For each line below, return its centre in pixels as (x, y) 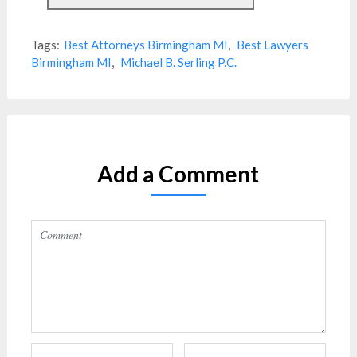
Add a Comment (178, 174)
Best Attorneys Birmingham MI (145, 45)
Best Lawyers (272, 45)
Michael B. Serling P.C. (178, 62)
